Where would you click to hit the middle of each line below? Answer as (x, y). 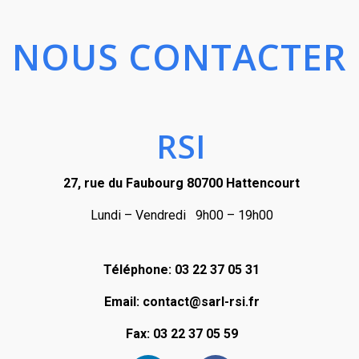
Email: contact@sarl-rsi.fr (182, 301)
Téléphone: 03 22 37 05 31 (182, 269)
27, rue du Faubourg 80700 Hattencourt (182, 183)
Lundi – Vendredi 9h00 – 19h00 (182, 215)
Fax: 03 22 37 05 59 (182, 333)
